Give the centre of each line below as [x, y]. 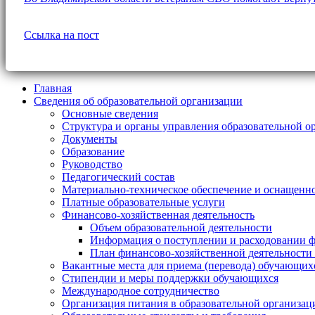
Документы [90, 139]
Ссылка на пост [62, 34]
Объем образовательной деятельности [181, 227]
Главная [53, 88]
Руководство [92, 164]
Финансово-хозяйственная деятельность [158, 214]
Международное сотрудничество [141, 290]
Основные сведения [110, 113]
